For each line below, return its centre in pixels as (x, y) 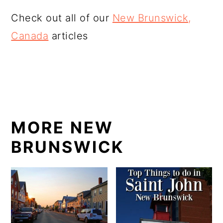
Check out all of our (62, 18)
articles (68, 36)
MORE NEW (62, 128)
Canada (30, 36)
